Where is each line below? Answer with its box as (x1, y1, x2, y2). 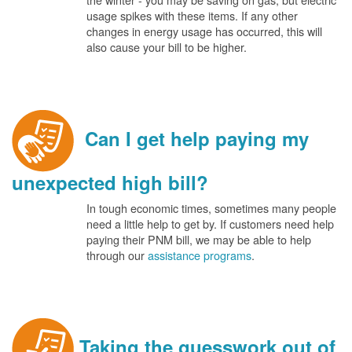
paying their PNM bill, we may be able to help (86, 231, 311, 247)
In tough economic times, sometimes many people (86, 200, 336, 216)
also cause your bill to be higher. (86, 38, 247, 55)
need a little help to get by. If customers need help (86, 215, 334, 232)
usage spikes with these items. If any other (86, 7, 298, 24)
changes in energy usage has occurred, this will (86, 23, 322, 39)
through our (86, 247, 148, 263)
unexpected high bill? (12, 169, 208, 196)
